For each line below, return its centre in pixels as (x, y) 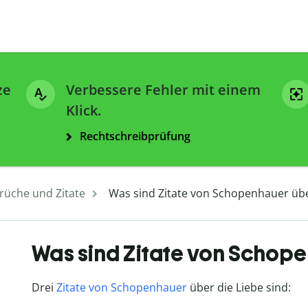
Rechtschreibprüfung (135, 136)
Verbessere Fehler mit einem (163, 90)
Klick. (84, 111)
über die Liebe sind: (239, 288)
